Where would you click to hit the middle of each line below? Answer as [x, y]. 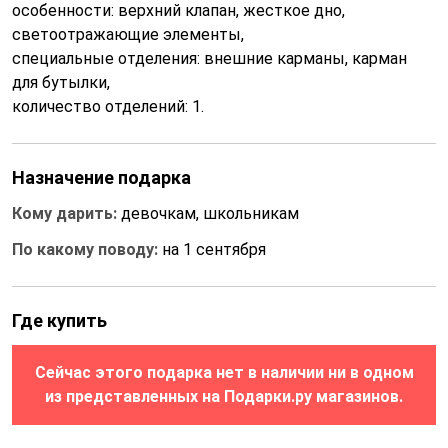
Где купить [59, 320]
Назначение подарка [101, 177]
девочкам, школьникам [210, 213]
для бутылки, [61, 82]
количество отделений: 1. [108, 106]
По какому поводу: [87, 249]
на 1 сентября [214, 249]
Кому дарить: [66, 213]
